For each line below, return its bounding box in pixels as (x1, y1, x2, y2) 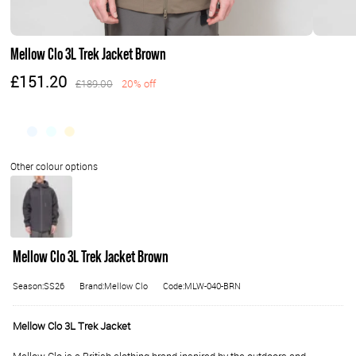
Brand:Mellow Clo (79, 281, 148, 292)
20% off (121, 77, 156, 91)
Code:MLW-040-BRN (163, 281, 241, 292)
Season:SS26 (13, 281, 64, 292)
